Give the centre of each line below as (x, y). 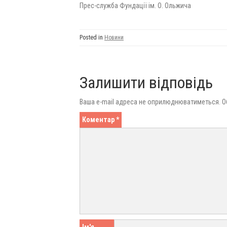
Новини (114, 38)
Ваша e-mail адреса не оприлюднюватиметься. (150, 102)
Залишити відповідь (146, 83)
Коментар (99, 120)
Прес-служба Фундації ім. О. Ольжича (135, 6)
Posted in (92, 38)
